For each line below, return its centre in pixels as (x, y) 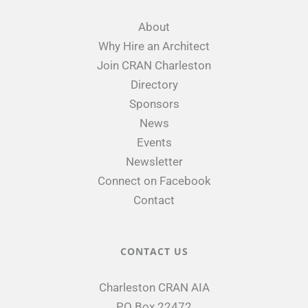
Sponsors (154, 103)
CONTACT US (154, 251)
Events (154, 142)
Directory (154, 84)
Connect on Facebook (154, 180)
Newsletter (154, 161)
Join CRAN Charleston (154, 65)
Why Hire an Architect (154, 46)
